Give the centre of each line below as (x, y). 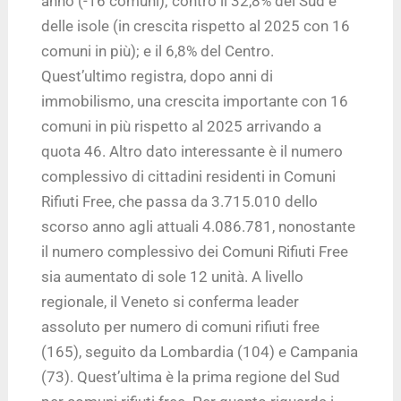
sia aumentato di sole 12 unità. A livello (173, 276)
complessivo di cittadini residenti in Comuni (189, 176)
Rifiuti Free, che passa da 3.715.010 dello (180, 201)
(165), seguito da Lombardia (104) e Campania (200, 351)
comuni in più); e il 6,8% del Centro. (158, 51)
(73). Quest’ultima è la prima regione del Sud (191, 376)
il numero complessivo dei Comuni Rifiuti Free (195, 251)
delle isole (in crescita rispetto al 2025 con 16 (196, 26)
